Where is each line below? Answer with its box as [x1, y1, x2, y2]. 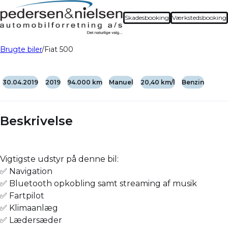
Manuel [109, 78, 134, 87]
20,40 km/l [140, 78, 175, 87]
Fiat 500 [44, 45, 73, 54]
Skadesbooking [125, 13, 169, 21]
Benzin [181, 78, 204, 87]
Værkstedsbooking [172, 13, 226, 21]
